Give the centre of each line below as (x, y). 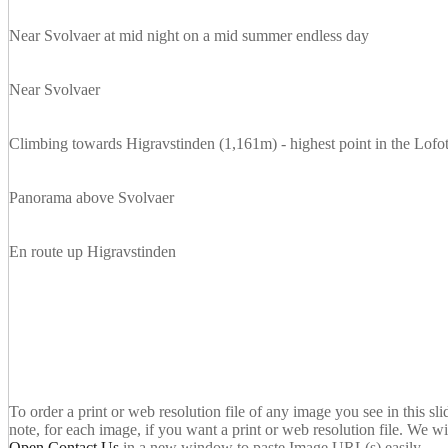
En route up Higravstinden (92, 252)
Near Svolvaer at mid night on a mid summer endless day (189, 36)
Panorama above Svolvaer (91, 198)
